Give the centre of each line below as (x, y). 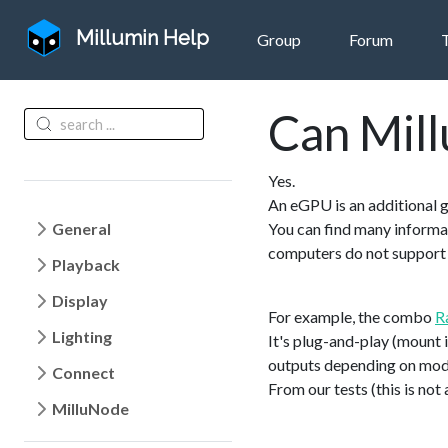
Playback (86, 264)
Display (80, 300)
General (81, 228)
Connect (83, 372)
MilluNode (90, 408)
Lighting (82, 336)
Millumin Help (142, 38)
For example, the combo (351, 316)
